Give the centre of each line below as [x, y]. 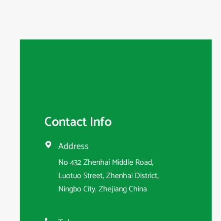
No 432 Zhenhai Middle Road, [106, 162]
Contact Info [78, 122]
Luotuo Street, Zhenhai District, [109, 176]
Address [74, 146]
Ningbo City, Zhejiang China [103, 189]
